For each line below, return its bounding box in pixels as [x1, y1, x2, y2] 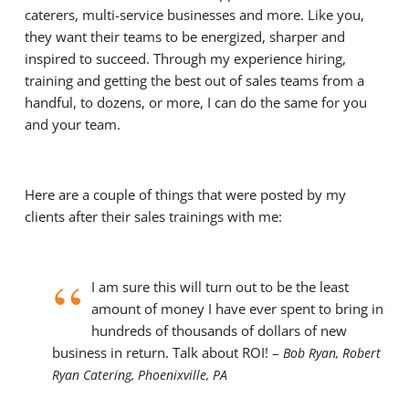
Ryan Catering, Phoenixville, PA [51, 366, 227, 383]
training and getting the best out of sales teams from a [24, 71, 364, 89]
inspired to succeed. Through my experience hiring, [24, 49, 346, 68]
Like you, [307, 5, 364, 24]
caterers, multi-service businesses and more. [24, 5, 308, 24]
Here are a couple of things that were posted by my [24, 185, 346, 204]
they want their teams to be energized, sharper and [24, 27, 345, 46]
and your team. [24, 115, 121, 133]
